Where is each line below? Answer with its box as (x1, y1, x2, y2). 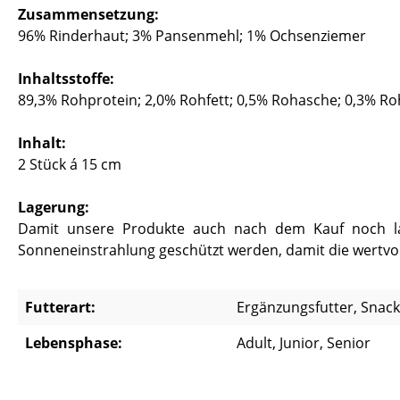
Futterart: (25, 297, 96, 317)
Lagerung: (18, 197, 89, 217)
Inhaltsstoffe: (18, 69, 114, 88)
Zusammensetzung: (18, 4, 159, 24)
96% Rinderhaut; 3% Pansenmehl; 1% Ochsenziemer (18, 26, 366, 46)
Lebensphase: (25, 333, 122, 353)
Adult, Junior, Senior (237, 333, 371, 353)
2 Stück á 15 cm (18, 154, 121, 174)
